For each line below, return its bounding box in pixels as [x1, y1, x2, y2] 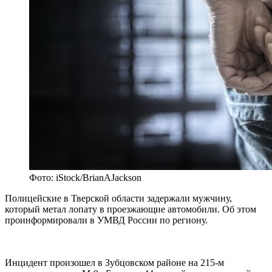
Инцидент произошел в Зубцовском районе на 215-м [5, 257, 224, 268]
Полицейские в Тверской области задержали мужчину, [5, 193, 232, 204]
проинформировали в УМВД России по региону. [5, 215, 208, 226]
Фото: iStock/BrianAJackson [29, 172, 141, 183]
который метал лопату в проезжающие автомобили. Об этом [5, 204, 256, 215]
